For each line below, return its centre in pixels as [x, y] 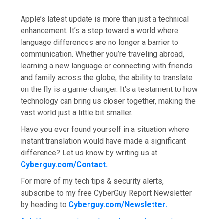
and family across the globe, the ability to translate [107, 77]
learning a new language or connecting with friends [107, 66]
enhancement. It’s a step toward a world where [100, 30]
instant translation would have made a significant [103, 141]
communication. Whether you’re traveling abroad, [103, 54]
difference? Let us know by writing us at [89, 153]
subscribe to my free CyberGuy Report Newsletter [106, 193]
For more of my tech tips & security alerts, [92, 181]
